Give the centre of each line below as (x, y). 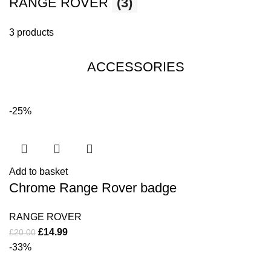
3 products (31, 32)
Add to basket (38, 171)
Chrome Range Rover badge (93, 188)
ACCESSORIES (135, 67)
